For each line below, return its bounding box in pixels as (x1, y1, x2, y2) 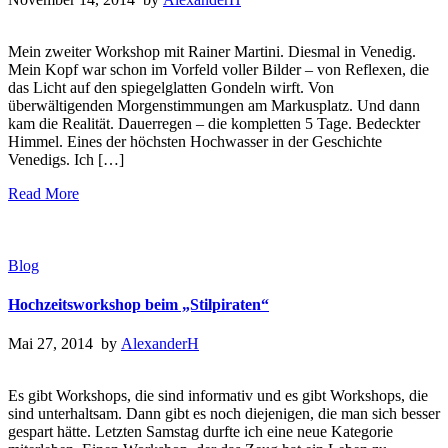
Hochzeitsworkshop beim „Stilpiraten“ (8, 296, 269, 314)
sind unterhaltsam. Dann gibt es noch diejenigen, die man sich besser (8, 405, 440, 423)
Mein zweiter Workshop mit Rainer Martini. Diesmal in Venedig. (8, 42, 416, 60)
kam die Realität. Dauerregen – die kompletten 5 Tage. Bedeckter (8, 114, 420, 132)
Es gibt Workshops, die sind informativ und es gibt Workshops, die (8, 387, 428, 405)
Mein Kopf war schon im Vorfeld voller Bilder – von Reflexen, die (8, 60, 429, 78)
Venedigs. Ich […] (8, 150, 124, 168)
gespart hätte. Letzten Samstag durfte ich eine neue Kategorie (8, 423, 393, 441)
